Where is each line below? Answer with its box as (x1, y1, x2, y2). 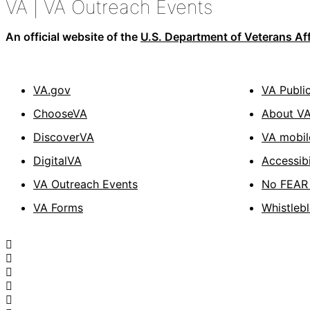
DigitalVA (33, 154, 82, 168)
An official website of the (6, 30, 140, 44)
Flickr (12, 264, 40, 279)
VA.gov (33, 83, 71, 98)
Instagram (12, 292, 64, 307)
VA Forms (33, 201, 83, 215)
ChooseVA (33, 107, 87, 121)
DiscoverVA (33, 130, 94, 145)
